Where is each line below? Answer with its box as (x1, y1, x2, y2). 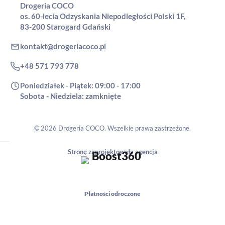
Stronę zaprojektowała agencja (67, 147, 158, 156)
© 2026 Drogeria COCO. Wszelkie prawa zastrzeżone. (34, 124, 191, 132)
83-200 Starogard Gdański (20, 22, 110, 31)
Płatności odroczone (84, 189, 141, 197)
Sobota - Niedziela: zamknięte (20, 91, 121, 100)
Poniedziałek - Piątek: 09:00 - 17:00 (20, 80, 141, 90)
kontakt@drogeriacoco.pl (20, 41, 106, 51)
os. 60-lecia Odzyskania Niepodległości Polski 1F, (20, 11, 185, 21)
